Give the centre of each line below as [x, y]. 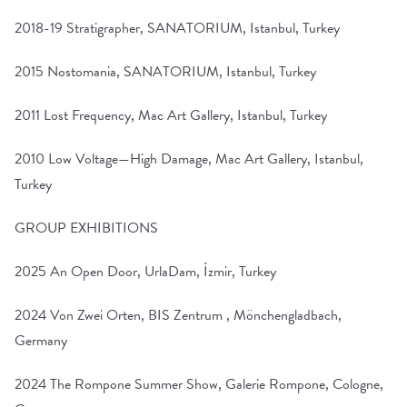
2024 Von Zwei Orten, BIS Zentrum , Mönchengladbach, [178, 315]
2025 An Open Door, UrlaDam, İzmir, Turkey [145, 272]
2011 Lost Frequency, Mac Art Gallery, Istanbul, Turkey [171, 115]
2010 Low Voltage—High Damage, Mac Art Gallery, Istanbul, [189, 159]
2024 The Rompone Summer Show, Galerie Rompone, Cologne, [199, 384]
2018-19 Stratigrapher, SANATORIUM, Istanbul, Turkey [177, 28]
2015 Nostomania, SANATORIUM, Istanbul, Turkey [165, 72]
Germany [41, 341]
